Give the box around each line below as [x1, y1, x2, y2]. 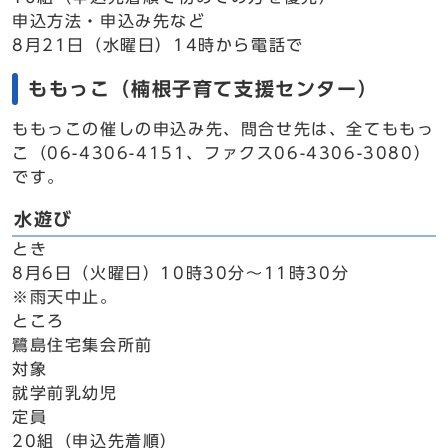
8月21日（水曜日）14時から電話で [12, 37, 304, 53]
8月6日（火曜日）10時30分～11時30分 [12, 265, 350, 281]
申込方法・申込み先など [12, 13, 206, 29]
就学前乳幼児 [12, 385, 118, 401]
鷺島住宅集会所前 [12, 337, 153, 353]
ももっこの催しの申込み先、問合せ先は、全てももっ [12, 121, 435, 137]
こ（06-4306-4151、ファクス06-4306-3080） [12, 145, 432, 161]
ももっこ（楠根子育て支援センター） [28, 79, 379, 98]
